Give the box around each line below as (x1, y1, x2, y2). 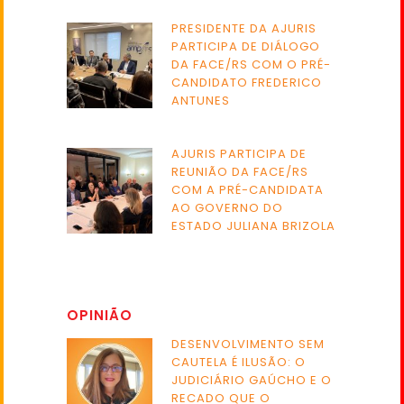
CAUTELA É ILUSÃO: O (171, 353, 306, 372)
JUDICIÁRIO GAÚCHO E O (171, 372, 332, 390)
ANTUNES (171, 92, 230, 110)
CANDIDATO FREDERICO (171, 74, 322, 92)
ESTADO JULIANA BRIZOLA (171, 217, 335, 235)
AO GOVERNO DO (171, 199, 283, 217)
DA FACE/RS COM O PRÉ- (171, 56, 331, 74)
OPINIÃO (67, 306, 133, 326)
